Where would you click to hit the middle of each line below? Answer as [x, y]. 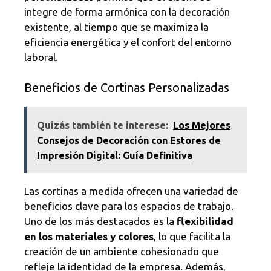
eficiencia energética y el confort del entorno [128, 42]
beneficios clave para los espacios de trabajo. [129, 206]
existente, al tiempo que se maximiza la [116, 27]
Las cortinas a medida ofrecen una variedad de [131, 191]
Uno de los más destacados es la [100, 221]
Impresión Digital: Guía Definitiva [115, 155]
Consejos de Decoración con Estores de [129, 140]
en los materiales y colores [89, 236]
